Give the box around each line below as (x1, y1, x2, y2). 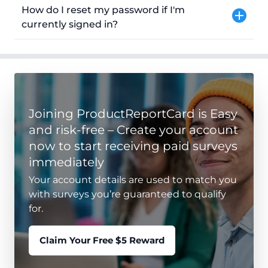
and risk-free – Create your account (29, 123, 238, 138)
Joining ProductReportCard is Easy (29, 106, 237, 121)
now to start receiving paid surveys (29, 139, 237, 154)
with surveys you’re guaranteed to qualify (29, 188, 226, 200)
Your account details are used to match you (29, 174, 237, 186)
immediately (29, 155, 104, 170)
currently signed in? (22, 19, 118, 31)
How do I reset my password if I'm (22, 4, 185, 16)
